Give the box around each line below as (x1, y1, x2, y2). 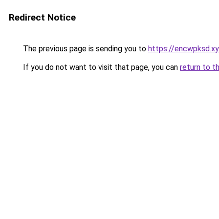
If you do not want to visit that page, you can (21, 63, 180, 72)
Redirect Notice (9, 12, 76, 23)
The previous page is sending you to (21, 44, 148, 53)
